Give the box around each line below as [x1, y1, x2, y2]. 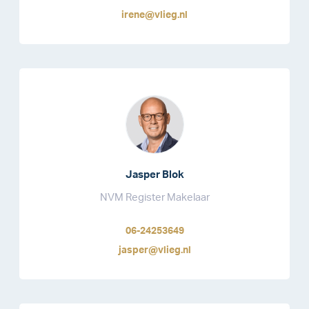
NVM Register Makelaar [99, 192, 210, 203]
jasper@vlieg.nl [118, 245, 191, 255]
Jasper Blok [125, 169, 184, 180]
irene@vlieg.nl [121, 10, 188, 21]
